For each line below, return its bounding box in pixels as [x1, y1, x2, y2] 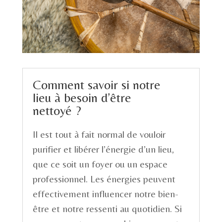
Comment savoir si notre [32, 77, 161, 93]
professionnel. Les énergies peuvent [32, 173, 175, 185]
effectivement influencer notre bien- [32, 188, 178, 200]
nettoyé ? [32, 103, 81, 118]
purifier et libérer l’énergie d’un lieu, [32, 143, 174, 155]
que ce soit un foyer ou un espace [32, 158, 167, 170]
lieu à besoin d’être [32, 90, 131, 106]
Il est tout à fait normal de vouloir [32, 128, 166, 140]
